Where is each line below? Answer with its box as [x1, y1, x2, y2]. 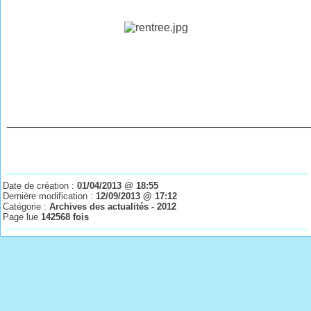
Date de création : [3, 180, 78, 191]
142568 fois [41, 212, 90, 222]
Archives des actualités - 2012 [49, 201, 177, 212]
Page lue [3, 212, 42, 222]
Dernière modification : [3, 191, 96, 201]
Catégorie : [3, 201, 50, 212]
